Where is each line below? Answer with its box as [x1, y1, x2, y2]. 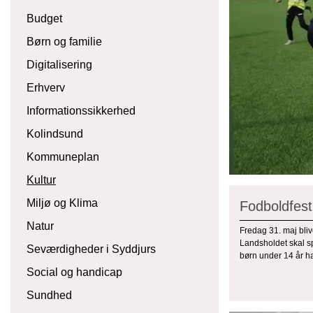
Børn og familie [27, 36, 102, 48]
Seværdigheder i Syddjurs [27, 243, 156, 255]
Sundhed [27, 289, 72, 301]
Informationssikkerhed [27, 105, 136, 117]
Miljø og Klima [27, 197, 98, 209]
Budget [27, 13, 62, 24]
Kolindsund [27, 128, 83, 140]
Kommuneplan [27, 151, 99, 163]
